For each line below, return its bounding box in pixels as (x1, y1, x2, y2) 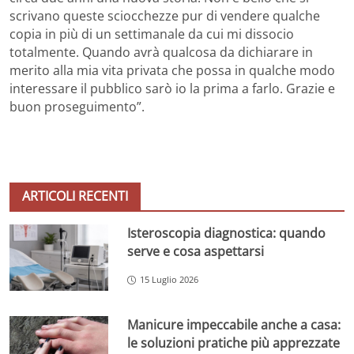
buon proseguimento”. (9, 98, 145, 116)
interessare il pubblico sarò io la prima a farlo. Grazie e (9, 80, 335, 98)
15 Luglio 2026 (140, 273, 199, 286)
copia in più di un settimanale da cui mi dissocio (9, 25, 294, 43)
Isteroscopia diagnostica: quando (127, 224, 326, 243)
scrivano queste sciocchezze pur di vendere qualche (9, 7, 320, 25)
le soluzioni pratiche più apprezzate (127, 333, 341, 352)
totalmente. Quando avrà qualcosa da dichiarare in (9, 43, 313, 62)
